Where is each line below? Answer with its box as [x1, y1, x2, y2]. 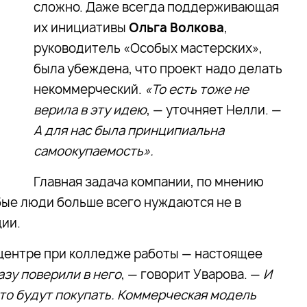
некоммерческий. [34, 81, 145, 98]
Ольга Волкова [129, 19, 224, 36]
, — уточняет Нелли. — [147, 101, 282, 119]
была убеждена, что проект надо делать [34, 60, 282, 77]
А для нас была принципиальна [34, 122, 224, 139]
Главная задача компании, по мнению [34, 173, 264, 191]
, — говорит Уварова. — [121, 266, 263, 283]
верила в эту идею [34, 101, 147, 119]
